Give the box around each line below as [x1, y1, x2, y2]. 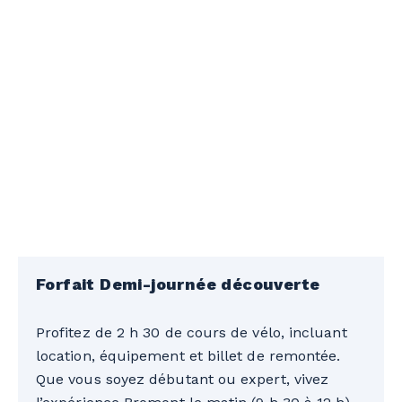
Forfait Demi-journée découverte [36, 274, 320, 293]
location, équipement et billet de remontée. [36, 346, 341, 364]
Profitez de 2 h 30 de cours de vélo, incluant [36, 323, 347, 341]
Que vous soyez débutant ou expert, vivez [36, 370, 329, 388]
